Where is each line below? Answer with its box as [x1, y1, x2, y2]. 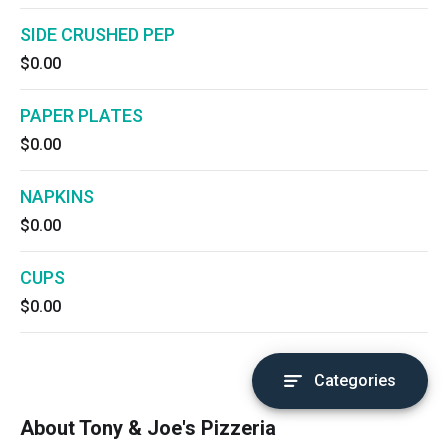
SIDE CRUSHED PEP [20, 24, 175, 45]
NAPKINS [20, 186, 94, 207]
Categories [314, 371, 396, 390]
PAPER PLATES [20, 105, 143, 126]
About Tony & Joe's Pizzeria [20, 416, 276, 440]
